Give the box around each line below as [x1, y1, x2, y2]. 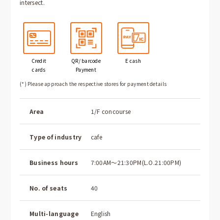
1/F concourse [90, 107, 131, 115]
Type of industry [29, 133, 82, 141]
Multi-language [29, 209, 79, 218]
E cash [125, 57, 141, 64]
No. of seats [29, 184, 68, 192]
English [90, 209, 111, 218]
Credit [31, 57, 47, 64]
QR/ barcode [71, 57, 101, 64]
